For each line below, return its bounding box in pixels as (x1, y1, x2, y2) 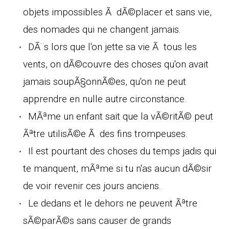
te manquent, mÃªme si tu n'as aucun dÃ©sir (23, 162, 212, 174)
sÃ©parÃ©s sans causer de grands (23, 214, 171, 226)
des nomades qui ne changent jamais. (23, 23, 181, 35)
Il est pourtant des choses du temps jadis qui (28, 145, 216, 157)
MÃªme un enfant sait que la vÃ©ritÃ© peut (28, 110, 213, 122)
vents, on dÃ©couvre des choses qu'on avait (23, 58, 209, 70)
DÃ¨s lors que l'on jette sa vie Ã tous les (28, 40, 197, 53)
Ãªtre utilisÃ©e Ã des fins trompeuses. (23, 127, 188, 140)
